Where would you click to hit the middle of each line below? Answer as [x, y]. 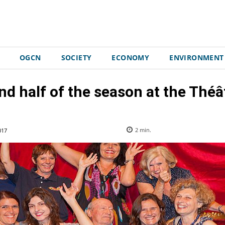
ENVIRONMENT [197, 58]
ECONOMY [131, 58]
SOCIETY [76, 58]
